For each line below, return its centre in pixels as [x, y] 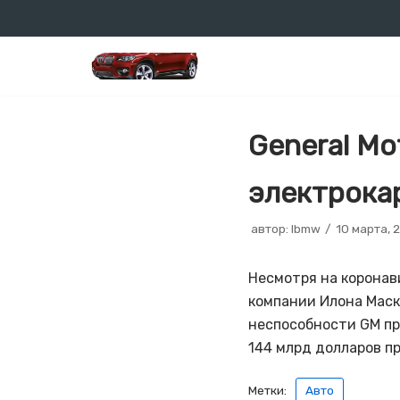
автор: [271, 229]
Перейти [48, 49]
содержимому [67, 95]
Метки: [267, 390]
